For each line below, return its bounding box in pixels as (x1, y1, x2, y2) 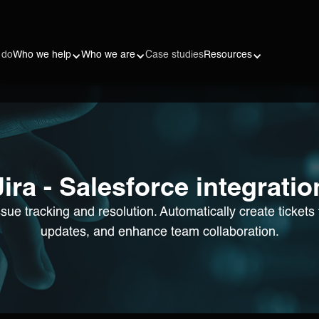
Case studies (145, 48, 204, 60)
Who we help (12, 48, 71, 60)
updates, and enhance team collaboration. (40, 223, 279, 239)
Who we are (80, 48, 135, 60)
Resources (203, 48, 252, 60)
